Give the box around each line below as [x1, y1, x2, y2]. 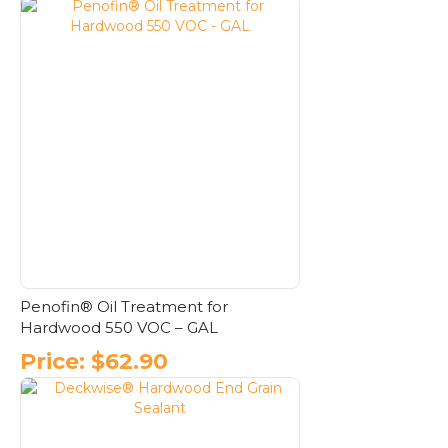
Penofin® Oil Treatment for [20, 297, 228, 317]
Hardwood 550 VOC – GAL [20, 318, 218, 338]
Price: [20, 347, 85, 375]
